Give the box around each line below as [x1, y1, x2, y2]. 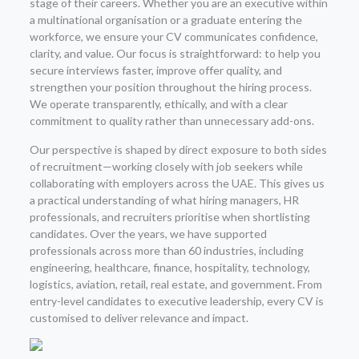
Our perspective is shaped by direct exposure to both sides [29, 143, 327, 156]
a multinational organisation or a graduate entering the [29, 13, 302, 26]
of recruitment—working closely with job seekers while [29, 159, 303, 173]
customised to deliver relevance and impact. [29, 311, 248, 325]
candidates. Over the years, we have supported [29, 227, 267, 240]
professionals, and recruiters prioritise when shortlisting [29, 210, 310, 224]
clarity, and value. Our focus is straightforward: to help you [29, 46, 321, 60]
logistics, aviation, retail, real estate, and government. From [29, 277, 322, 291]
